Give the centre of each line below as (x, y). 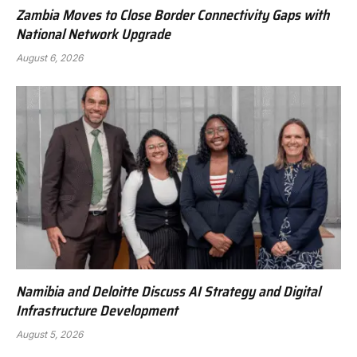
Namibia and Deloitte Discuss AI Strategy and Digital (168, 291)
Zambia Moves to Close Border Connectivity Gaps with (173, 16)
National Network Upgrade (93, 35)
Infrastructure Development (97, 310)
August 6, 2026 (49, 58)
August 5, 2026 (49, 334)
